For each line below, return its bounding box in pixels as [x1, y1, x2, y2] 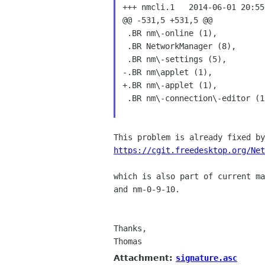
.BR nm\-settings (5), [122, 54, 227, 64]
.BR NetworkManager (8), [122, 41, 236, 51]
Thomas [114, 237, 142, 246]
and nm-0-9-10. [114, 185, 180, 194]
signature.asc [176, 253, 237, 263]
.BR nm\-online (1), [122, 28, 217, 38]
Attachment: [114, 253, 176, 263]
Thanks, [114, 224, 147, 233]
